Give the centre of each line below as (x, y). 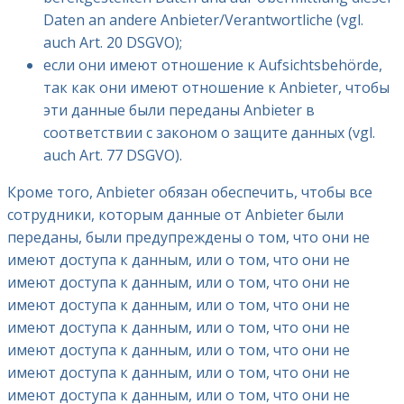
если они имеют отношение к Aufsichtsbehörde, (213, 65)
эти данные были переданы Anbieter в (179, 110)
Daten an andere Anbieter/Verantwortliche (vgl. (203, 20)
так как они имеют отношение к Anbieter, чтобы (216, 88)
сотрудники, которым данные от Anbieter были (175, 215)
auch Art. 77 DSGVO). (113, 156)
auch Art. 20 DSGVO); (113, 43)
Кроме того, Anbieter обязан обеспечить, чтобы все (190, 193)
